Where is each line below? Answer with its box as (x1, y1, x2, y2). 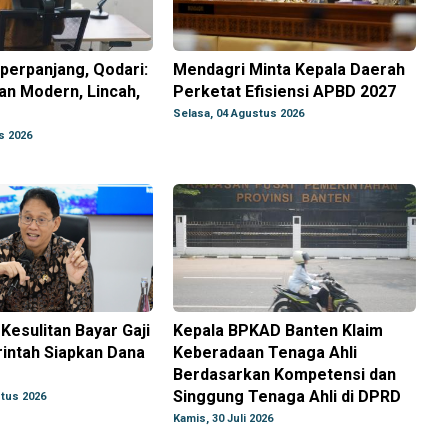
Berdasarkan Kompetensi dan (173, 365, 397, 385)
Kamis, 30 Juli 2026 (173, 412, 274, 426)
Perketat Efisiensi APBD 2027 (173, 82, 397, 102)
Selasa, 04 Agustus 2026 (173, 107, 305, 121)
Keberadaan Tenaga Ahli (173, 343, 358, 363)
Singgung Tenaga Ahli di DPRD (173, 387, 402, 407)
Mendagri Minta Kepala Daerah (173, 60, 406, 80)
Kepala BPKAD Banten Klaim (173, 321, 384, 341)
